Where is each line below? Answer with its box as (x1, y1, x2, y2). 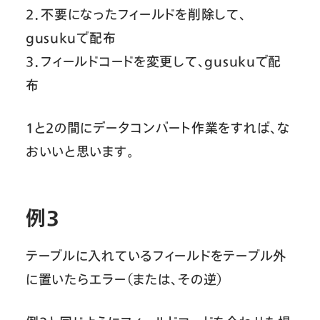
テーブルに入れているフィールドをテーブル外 (25, 247, 286, 265)
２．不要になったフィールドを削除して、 (25, 6, 246, 24)
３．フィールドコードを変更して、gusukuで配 (25, 53, 282, 71)
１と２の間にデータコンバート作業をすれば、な (25, 119, 290, 137)
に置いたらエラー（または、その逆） (25, 271, 224, 289)
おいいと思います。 (25, 143, 134, 161)
